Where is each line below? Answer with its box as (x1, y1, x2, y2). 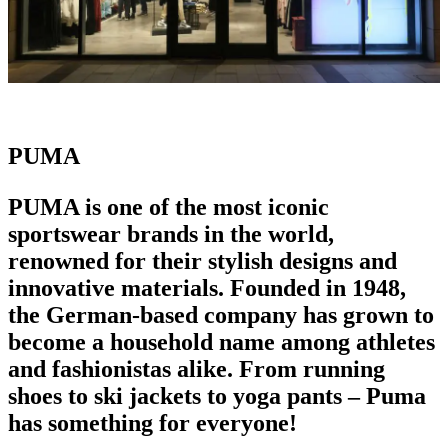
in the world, (198, 220, 334, 247)
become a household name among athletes (8, 328, 435, 355)
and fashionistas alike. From (8, 355, 297, 382)
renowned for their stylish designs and (8, 247, 397, 274)
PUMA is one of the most (8, 193, 268, 220)
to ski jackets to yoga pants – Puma (62, 382, 426, 409)
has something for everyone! (8, 409, 297, 436)
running (297, 355, 385, 382)
